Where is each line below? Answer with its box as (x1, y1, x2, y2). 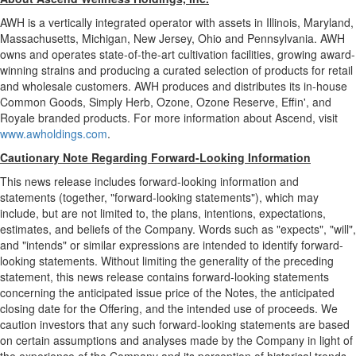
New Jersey (133, 30, 192, 47)
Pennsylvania (247, 30, 314, 47)
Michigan (82, 30, 127, 47)
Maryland (304, 14, 350, 31)
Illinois (266, 14, 297, 31)
